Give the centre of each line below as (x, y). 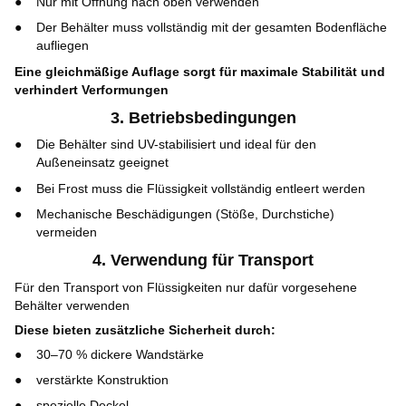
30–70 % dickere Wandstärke (120, 354)
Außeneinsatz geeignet (102, 163)
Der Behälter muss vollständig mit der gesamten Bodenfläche (212, 28)
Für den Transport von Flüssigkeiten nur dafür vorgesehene (186, 287)
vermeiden (67, 232)
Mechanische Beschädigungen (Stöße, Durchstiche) (185, 214)
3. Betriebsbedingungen (203, 117)
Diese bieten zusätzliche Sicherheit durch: (145, 329)
